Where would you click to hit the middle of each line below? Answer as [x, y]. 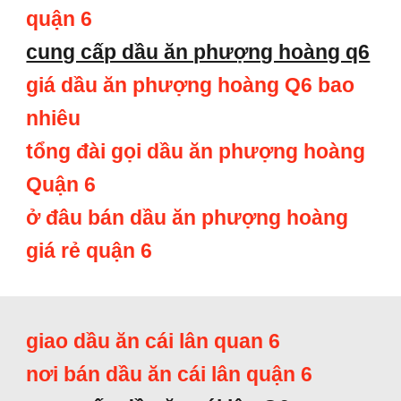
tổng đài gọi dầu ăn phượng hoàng [196, 151]
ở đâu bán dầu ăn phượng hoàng [188, 218]
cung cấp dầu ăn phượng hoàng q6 [198, 52]
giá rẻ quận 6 [90, 251]
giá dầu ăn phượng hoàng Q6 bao [191, 85]
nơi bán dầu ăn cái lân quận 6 [170, 374]
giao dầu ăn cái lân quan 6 [154, 341]
